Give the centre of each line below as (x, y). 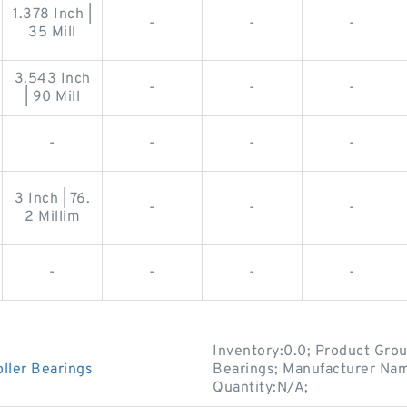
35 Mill (52, 32)
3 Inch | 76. (52, 199)
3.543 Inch (52, 79)
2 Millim (52, 217)
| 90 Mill (52, 97)
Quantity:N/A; (261, 387)
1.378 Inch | (52, 14)
